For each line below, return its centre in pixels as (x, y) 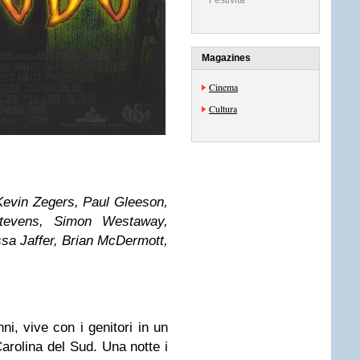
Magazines (226, 58)
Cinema (223, 87)
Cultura (223, 108)
